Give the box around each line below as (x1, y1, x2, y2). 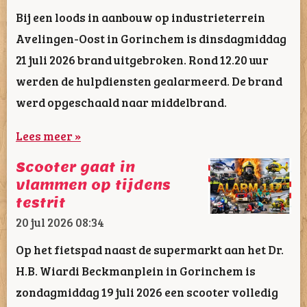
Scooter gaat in (16, 159, 135, 176)
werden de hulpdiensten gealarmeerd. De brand (16, 73, 282, 90)
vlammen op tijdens (16, 177, 171, 194)
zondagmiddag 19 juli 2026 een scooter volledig (16, 283, 278, 300)
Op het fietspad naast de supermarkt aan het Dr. (16, 241, 284, 258)
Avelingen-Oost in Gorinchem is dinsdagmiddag (16, 30, 286, 47)
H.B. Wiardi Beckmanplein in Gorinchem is (16, 262, 256, 279)
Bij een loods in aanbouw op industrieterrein (16, 9, 265, 26)
